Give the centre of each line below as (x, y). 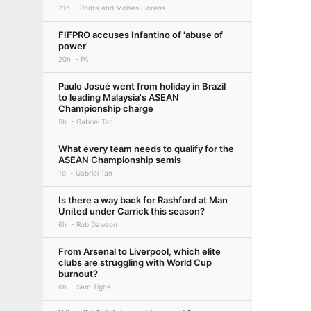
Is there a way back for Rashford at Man (143, 200)
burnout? (78, 274)
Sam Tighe (94, 287)
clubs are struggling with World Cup (135, 262)
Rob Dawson (97, 224)
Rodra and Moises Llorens (123, 8)
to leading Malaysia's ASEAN (119, 97)
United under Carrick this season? (132, 211)
